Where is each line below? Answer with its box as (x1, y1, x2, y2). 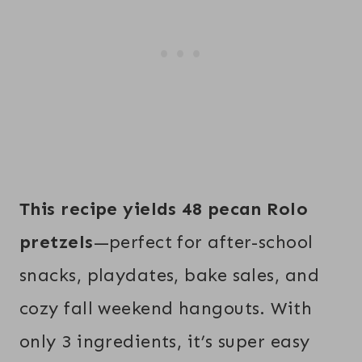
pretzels (19, 230, 94, 253)
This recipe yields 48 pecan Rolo (19, 197, 309, 220)
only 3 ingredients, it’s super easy (19, 330, 310, 352)
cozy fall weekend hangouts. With (19, 297, 313, 319)
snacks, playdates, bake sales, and (19, 263, 319, 286)
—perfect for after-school (93, 230, 314, 253)
